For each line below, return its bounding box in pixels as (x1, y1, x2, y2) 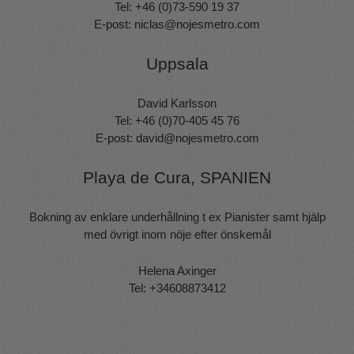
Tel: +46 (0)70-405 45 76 (115, 114, 239, 128)
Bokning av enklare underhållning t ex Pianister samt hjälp (28, 210, 326, 224)
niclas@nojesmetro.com (134, 17, 260, 32)
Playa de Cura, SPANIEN (83, 168, 271, 187)
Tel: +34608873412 (128, 281, 226, 295)
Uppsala (145, 54, 209, 73)
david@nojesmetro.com (135, 131, 259, 145)
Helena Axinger (137, 263, 217, 277)
